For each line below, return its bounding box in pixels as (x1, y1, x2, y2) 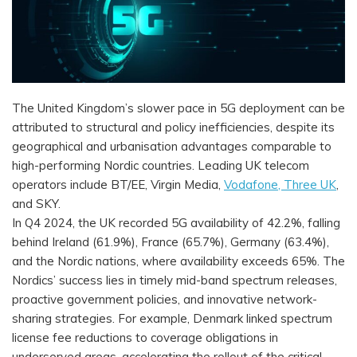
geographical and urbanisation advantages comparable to (12, 139, 331, 155)
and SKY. (12, 196, 64, 212)
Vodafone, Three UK (224, 177, 336, 193)
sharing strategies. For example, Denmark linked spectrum (12, 311, 332, 327)
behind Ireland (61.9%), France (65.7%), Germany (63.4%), (12, 234, 329, 250)
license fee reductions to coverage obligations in (12, 330, 278, 346)
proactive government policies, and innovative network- (12, 292, 317, 308)
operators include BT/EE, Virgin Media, (12, 177, 224, 193)
